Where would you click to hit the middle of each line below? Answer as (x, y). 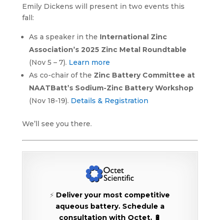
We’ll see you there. (57, 124)
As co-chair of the (61, 75)
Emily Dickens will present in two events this (103, 6)
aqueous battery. (89, 206)
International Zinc (133, 37)
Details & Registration (109, 100)
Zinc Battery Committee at (144, 75)
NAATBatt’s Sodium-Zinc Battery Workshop (111, 88)
